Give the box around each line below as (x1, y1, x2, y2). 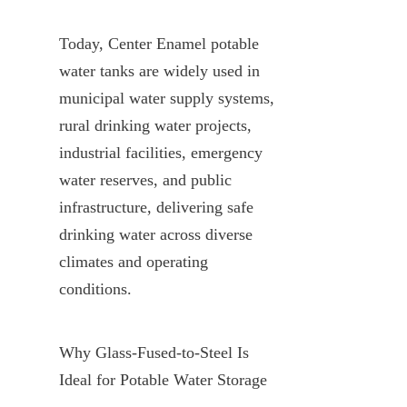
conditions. (59, 279, 132, 298)
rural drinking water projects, (59, 115, 252, 134)
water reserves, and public (59, 170, 232, 189)
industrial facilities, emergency (59, 143, 263, 162)
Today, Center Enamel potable (59, 34, 259, 53)
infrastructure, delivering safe (59, 197, 253, 216)
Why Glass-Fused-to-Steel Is (59, 342, 249, 362)
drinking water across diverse (59, 224, 253, 243)
